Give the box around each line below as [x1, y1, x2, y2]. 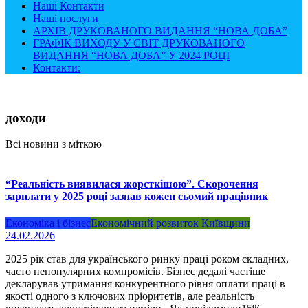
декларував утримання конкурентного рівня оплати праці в [5, 277, 285, 289]
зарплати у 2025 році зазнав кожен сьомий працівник [5, 190, 268, 202]
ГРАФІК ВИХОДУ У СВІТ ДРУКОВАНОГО [33, 37, 245, 49]
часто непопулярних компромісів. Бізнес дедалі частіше [5, 265, 265, 277]
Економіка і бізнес [5, 217, 91, 229]
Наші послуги [33, 12, 98, 24]
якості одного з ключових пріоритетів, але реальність [5, 289, 254, 302]
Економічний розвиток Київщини [91, 217, 250, 229]
